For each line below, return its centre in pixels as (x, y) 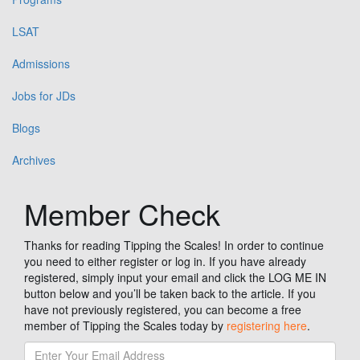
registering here (267, 325)
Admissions (41, 63)
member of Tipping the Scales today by (125, 325)
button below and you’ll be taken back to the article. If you (170, 293)
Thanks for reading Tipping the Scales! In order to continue (174, 245)
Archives (34, 160)
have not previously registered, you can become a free (163, 309)
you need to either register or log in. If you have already (165, 261)
